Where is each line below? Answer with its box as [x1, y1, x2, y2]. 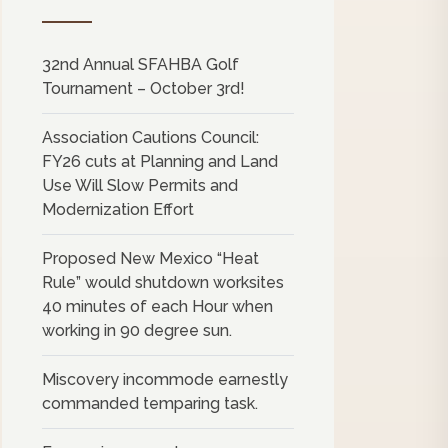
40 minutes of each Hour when [42, 297, 273, 316]
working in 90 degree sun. [42, 321, 232, 340]
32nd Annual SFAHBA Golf [42, 55, 239, 74]
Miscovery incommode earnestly [42, 370, 288, 389]
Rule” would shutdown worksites [42, 273, 284, 292]
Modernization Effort [42, 200, 194, 219]
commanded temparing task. [42, 394, 258, 413]
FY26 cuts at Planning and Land [42, 152, 278, 171]
